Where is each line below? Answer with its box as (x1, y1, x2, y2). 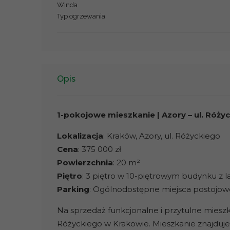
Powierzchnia (56, 158, 113, 168)
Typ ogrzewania (56, 12, 105, 20)
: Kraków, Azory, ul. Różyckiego (103, 131, 220, 141)
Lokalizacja (56, 131, 103, 141)
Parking (56, 184, 89, 195)
